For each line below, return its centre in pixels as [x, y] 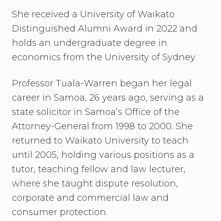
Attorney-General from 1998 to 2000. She [102, 126]
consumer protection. [62, 212]
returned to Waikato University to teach [100, 141]
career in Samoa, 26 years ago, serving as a [108, 98]
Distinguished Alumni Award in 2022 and [105, 29]
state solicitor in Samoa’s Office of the [96, 112]
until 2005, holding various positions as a [103, 155]
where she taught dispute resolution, [95, 184]
